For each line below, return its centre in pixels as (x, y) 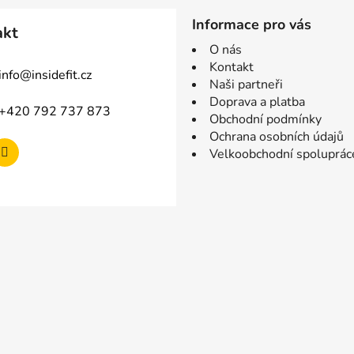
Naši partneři (246, 85)
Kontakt (232, 68)
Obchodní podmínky (265, 120)
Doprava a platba (257, 102)
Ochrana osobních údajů (277, 137)
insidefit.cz (62, 75)
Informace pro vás (252, 25)
